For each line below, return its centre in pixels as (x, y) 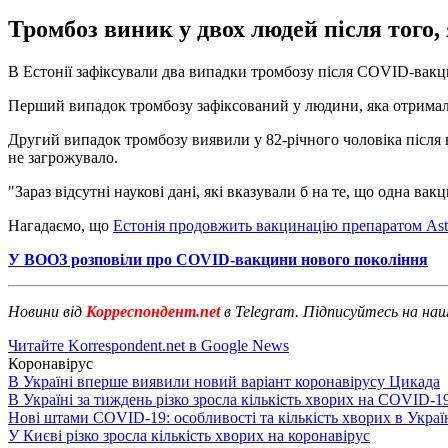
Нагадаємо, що (60, 225)
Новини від (45, 311)
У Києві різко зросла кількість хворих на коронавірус (189, 435)
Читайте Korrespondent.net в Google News (148, 345)
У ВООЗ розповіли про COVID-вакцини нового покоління (218, 259)
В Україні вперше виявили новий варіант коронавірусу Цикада (224, 381)
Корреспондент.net (153, 311)
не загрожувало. (63, 157)
